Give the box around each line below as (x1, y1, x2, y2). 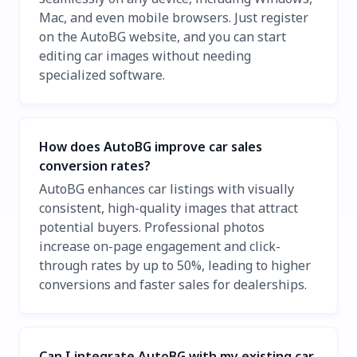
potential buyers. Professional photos (39, 218, 265, 237)
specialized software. (39, 65, 165, 84)
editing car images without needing (39, 46, 251, 65)
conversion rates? (39, 156, 151, 175)
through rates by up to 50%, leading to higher (39, 257, 311, 275)
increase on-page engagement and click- (39, 237, 280, 256)
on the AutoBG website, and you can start (39, 27, 286, 45)
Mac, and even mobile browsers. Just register (39, 8, 308, 26)
